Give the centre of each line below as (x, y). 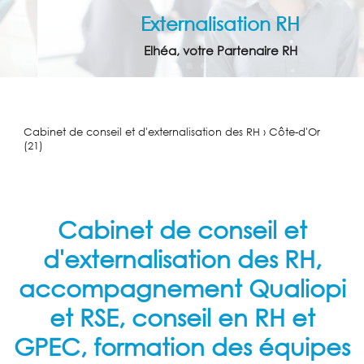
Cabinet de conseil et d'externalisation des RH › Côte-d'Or (171, 132)
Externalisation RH (183, 23)
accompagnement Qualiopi (182, 288)
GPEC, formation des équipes (182, 346)
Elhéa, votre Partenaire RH (183, 50)
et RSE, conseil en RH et (182, 317)
